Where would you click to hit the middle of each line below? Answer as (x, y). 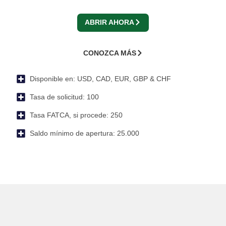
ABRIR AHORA (109, 22)
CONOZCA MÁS (109, 53)
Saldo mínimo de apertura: (72, 133)
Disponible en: (52, 79)
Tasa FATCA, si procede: (69, 115)
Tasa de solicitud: (57, 97)
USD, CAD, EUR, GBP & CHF (123, 79)
